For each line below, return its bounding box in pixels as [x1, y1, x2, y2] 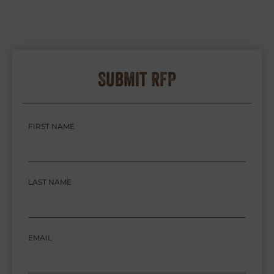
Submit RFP [98, 67, 176, 91]
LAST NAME [28, 177, 72, 187]
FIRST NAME [28, 121, 75, 131]
